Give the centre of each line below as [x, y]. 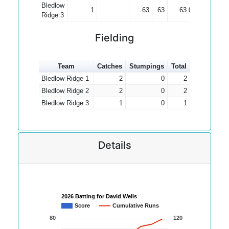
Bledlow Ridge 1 [65, 78]
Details [114, 145]
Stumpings [146, 66]
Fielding [114, 38]
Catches [110, 66]
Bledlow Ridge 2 [65, 91]
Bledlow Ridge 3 [65, 103]
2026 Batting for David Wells [99, 197]
